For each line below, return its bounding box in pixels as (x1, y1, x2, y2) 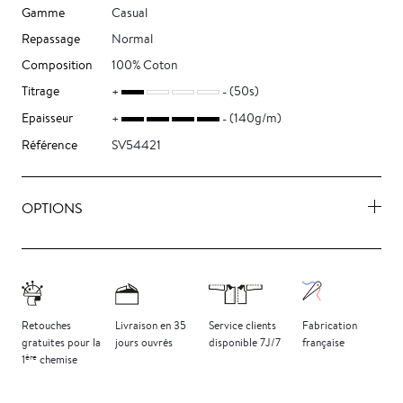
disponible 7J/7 (209, 336, 281, 350)
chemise (40, 353, 77, 367)
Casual (112, 4, 148, 22)
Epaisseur (22, 110, 73, 127)
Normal (112, 31, 153, 48)
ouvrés (141, 336, 173, 350)
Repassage (22, 31, 80, 48)
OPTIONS (22, 199, 83, 219)
